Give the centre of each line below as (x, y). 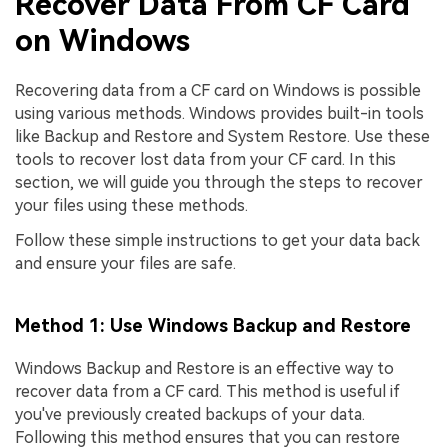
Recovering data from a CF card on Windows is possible (218, 90)
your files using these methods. (131, 205)
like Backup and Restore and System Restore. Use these (222, 136)
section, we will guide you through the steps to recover (219, 182)
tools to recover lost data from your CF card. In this (205, 159)
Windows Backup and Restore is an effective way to (204, 369)
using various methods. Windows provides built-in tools (219, 113)
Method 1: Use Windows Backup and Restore (213, 325)
